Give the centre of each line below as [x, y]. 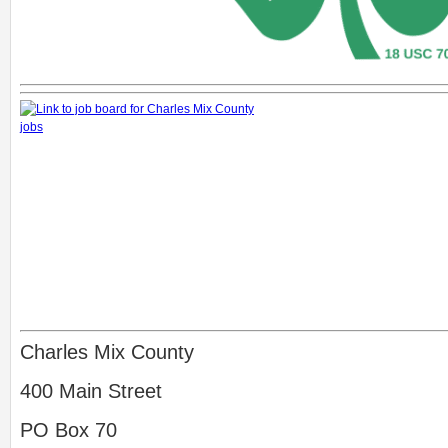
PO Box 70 [68, 430]
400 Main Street [91, 391]
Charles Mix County [107, 352]
